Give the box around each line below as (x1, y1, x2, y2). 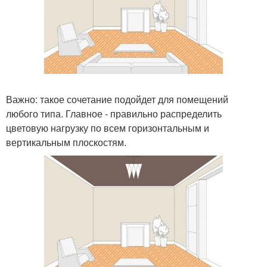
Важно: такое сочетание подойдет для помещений (6, 92, 228, 106)
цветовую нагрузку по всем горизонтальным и (6, 120, 209, 135)
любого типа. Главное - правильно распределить (6, 106, 222, 120)
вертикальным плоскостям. (6, 135, 126, 149)
